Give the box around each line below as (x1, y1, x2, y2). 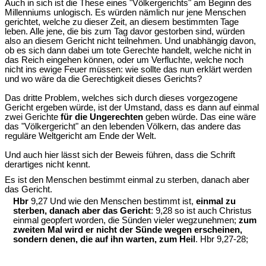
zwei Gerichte (5, 112, 61, 122)
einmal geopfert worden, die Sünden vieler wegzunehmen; (13, 215, 239, 225)
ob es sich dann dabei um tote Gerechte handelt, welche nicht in (5, 46, 251, 56)
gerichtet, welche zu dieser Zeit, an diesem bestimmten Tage (5, 17, 239, 27)
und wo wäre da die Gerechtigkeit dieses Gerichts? (5, 74, 202, 84)
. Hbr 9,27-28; (195, 234, 248, 244)
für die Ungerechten (61, 112, 143, 122)
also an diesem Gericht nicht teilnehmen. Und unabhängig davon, (5, 36, 256, 46)
